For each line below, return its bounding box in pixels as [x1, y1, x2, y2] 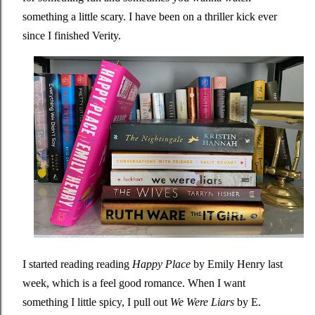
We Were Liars [170, 296, 234, 309]
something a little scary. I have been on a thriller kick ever [22, 11, 277, 22]
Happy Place [132, 258, 193, 271]
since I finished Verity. [22, 30, 124, 41]
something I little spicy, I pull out [22, 296, 170, 309]
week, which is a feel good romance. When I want [22, 277, 245, 290]
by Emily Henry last [193, 258, 283, 271]
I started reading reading [22, 258, 132, 271]
